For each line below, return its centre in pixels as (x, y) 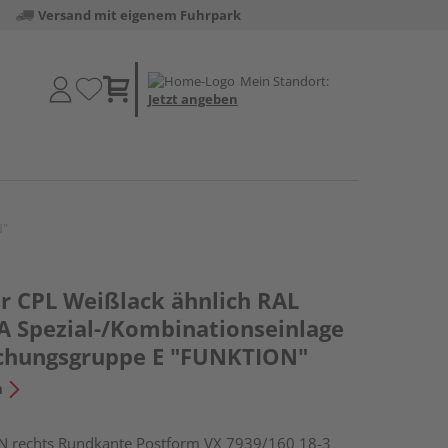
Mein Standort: (284, 80)
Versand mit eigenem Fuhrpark (139, 15)
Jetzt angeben (193, 98)
